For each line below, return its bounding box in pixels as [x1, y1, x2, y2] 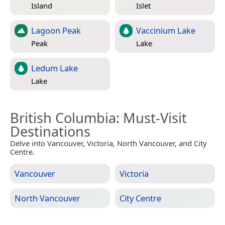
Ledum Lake [31, 62, 78, 74]
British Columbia [10, 108, 116, 127]
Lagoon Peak [31, 24, 81, 36]
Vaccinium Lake [136, 24, 195, 36]
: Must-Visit [116, 108, 187, 127]
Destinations [10, 122, 90, 141]
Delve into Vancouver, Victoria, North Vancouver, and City [10, 138, 207, 148]
